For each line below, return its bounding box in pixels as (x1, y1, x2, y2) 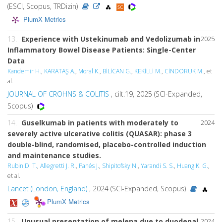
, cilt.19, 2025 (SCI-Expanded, (109, 89, 202, 99)
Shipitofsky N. (102, 162, 138, 170)
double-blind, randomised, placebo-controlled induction (7, 140, 206, 149)
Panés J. (79, 162, 99, 170)
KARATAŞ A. (44, 67, 75, 75)
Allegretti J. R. (40, 162, 76, 170)
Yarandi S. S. (141, 162, 174, 170)
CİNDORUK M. (165, 67, 204, 75)
